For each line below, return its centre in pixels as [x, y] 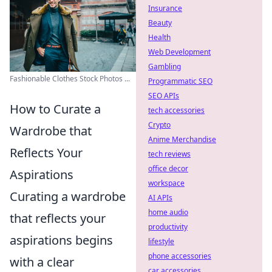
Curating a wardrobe [68, 196]
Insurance [165, 8]
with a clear [42, 262]
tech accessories [176, 110]
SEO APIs [164, 96]
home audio [168, 212]
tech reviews [169, 154]
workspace [166, 183]
